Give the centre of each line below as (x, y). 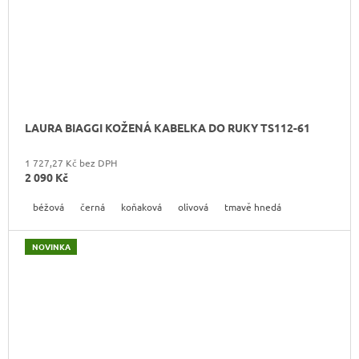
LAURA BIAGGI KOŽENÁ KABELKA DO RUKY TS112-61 (167, 127)
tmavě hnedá (253, 206)
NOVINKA (51, 246)
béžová (48, 206)
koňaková (141, 206)
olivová (193, 206)
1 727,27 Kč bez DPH (71, 162)
